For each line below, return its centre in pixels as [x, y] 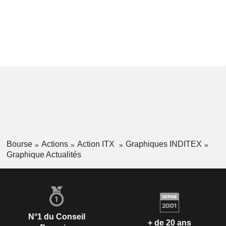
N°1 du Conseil [56, 216]
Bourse [19, 144]
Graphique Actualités [44, 154]
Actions [54, 144]
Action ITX [97, 144]
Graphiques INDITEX [163, 144]
